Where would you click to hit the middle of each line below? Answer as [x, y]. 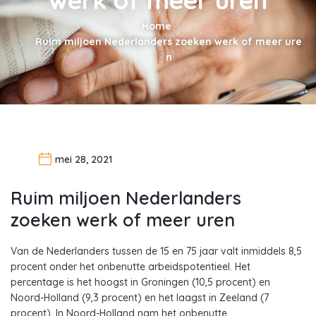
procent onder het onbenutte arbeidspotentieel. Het [130, 266]
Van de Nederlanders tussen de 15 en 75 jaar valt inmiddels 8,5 [156, 251]
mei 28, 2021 [84, 159]
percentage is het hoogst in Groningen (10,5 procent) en [140, 282]
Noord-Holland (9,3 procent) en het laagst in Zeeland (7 [140, 297]
